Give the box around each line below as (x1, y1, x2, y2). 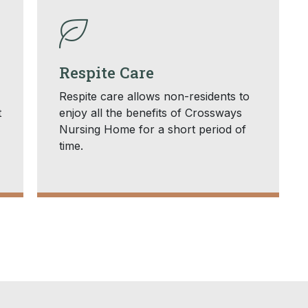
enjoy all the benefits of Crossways (58, 105, 242, 120)
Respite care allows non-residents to (58, 89, 250, 103)
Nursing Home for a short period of (58, 122, 246, 136)
